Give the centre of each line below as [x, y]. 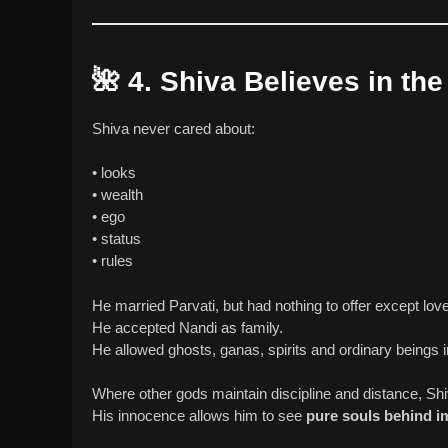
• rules [112, 261]
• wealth [117, 195]
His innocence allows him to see [199, 416]
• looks [114, 173]
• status [116, 239]
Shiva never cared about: [173, 128]
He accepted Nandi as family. [187, 327]
